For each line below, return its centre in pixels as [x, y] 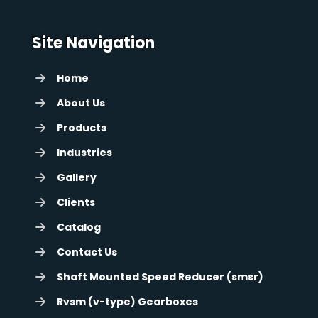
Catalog [79, 227]
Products [82, 127]
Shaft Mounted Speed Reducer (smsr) [160, 276]
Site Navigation [93, 43]
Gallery [77, 177]
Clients [76, 202]
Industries [84, 152]
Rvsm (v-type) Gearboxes [127, 301]
